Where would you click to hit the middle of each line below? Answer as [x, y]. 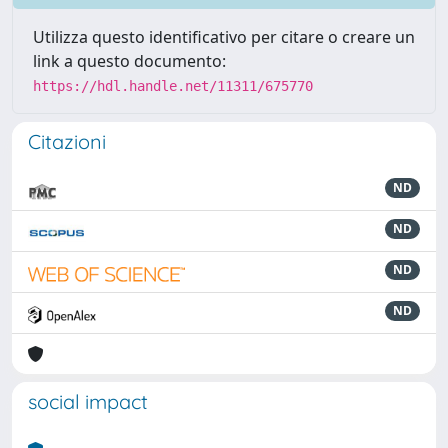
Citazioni [67, 141]
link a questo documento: [129, 61]
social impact [88, 401]
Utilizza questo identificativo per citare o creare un [224, 37]
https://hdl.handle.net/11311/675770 [173, 86]
